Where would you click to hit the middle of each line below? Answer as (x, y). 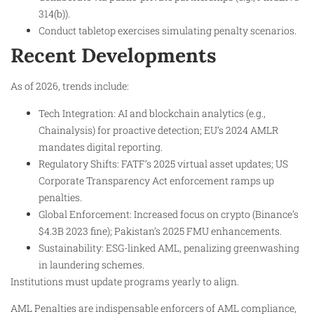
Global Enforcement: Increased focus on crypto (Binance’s (169, 214)
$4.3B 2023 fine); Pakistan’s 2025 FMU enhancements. (160, 231)
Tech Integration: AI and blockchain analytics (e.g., (152, 113)
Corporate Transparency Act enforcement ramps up (156, 180)
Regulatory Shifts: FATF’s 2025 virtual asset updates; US (163, 163)
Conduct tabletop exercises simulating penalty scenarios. (168, 31)
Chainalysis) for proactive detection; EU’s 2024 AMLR (158, 130)
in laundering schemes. (91, 264)
